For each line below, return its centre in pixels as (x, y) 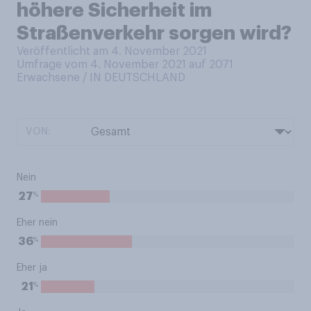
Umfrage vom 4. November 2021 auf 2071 (125, 65)
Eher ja (32, 268)
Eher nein (37, 223)
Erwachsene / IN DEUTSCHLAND (101, 78)
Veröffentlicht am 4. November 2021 (112, 51)
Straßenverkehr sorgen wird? (154, 33)
